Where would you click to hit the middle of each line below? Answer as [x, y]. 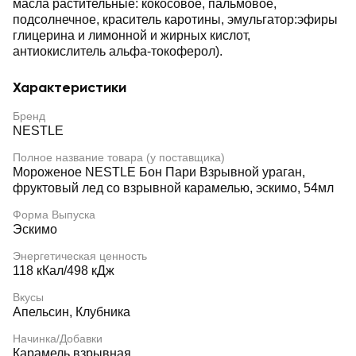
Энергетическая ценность [80, 256]
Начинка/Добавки [58, 339]
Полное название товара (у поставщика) [119, 157]
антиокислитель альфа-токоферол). [118, 51]
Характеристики [70, 87]
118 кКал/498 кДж [64, 271]
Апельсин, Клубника [72, 312]
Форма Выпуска [54, 215]
